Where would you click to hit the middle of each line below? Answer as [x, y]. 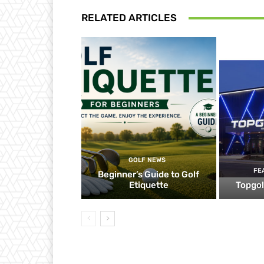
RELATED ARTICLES [129, 18]
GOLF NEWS [147, 160]
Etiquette [148, 185]
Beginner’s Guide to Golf [149, 174]
